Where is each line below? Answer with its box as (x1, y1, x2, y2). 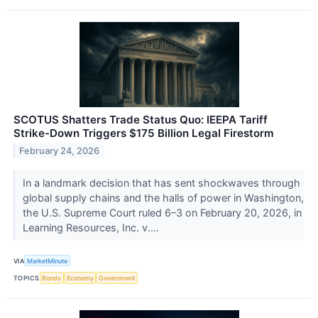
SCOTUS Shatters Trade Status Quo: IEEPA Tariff (13, 113, 268, 127)
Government (99, 273, 136, 282)
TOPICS (13, 273, 40, 282)
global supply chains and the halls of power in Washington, (22, 192, 304, 204)
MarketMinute (27, 256, 68, 265)
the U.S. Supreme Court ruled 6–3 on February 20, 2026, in (22, 207, 302, 219)
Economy (66, 273, 94, 282)
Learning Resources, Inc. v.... (22, 221, 162, 234)
